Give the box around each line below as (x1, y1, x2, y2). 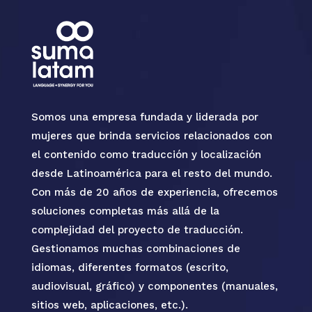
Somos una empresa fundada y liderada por (31, 111, 258, 124)
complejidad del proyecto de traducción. (31, 224, 243, 237)
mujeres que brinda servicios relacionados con (31, 130, 272, 143)
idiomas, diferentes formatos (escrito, (31, 261, 228, 274)
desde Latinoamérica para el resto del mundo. (31, 167, 272, 180)
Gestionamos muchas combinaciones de (31, 242, 240, 256)
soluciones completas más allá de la (31, 205, 219, 218)
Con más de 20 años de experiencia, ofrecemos (31, 186, 278, 199)
